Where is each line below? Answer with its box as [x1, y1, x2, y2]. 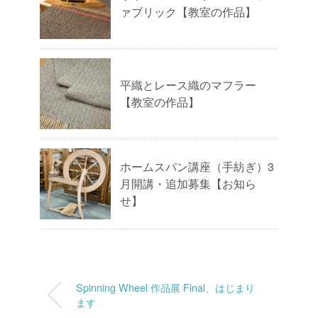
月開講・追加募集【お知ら [120, 175, 256, 192]
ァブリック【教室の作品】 [120, 4, 256, 21]
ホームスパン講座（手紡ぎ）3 [120, 158, 274, 175]
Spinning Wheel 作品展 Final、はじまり [76, 280, 255, 295]
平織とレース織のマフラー [120, 77, 256, 94]
